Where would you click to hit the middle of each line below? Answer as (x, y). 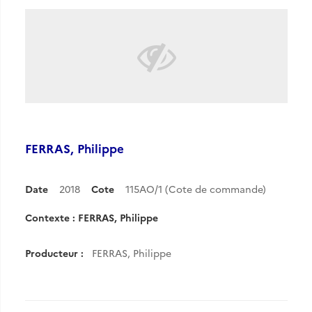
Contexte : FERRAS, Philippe (92, 217)
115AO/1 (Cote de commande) (196, 189)
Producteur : (54, 253)
